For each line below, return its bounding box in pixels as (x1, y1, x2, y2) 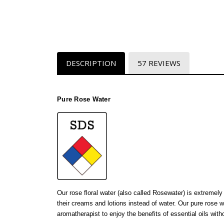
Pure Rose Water (57, 95, 110, 103)
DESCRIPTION (65, 57, 116, 68)
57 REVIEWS (137, 57, 180, 68)
